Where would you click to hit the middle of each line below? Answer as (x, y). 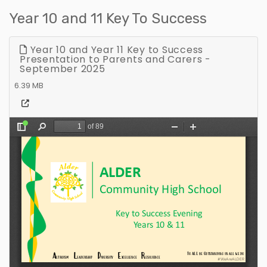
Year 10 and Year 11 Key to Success (115, 49)
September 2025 (63, 69)
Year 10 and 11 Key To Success (108, 18)
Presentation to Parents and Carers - (115, 59)
